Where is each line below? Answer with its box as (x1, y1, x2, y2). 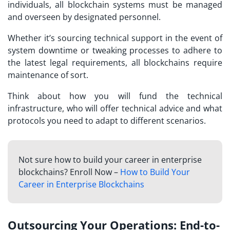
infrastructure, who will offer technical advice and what (8, 103, 222, 114)
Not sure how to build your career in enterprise (18, 154, 202, 166)
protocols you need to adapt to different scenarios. (8, 115, 206, 127)
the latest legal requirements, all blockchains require (8, 57, 222, 69)
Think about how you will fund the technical (8, 90, 222, 102)
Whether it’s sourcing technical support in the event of (8, 32, 222, 44)
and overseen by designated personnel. (8, 11, 161, 23)
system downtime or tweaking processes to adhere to (8, 45, 222, 56)
